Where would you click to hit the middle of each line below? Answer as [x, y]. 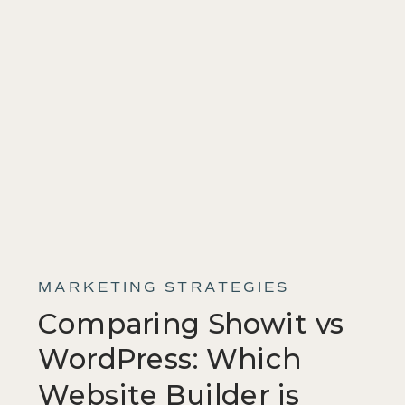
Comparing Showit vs [191, 325]
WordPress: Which [170, 360]
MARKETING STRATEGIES [164, 288]
